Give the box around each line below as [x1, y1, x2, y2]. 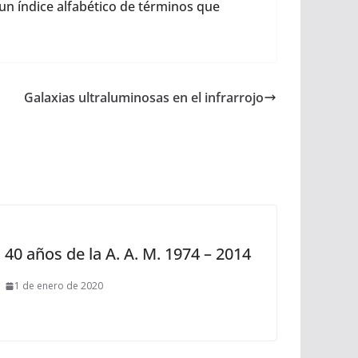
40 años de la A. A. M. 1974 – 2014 [5, 243, 251, 265]
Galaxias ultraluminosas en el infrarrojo [24, 89, 264, 106]
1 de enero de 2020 [14, 279, 103, 292]
